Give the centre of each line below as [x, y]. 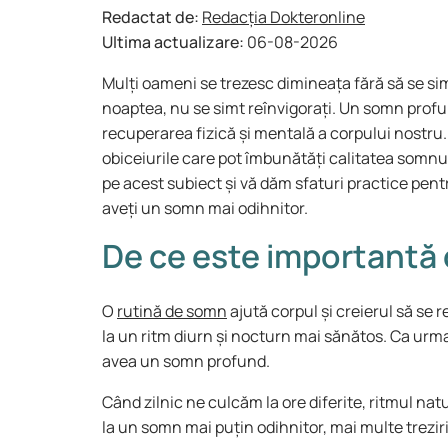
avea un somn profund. [187, 361]
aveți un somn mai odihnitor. [205, 208]
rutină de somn [172, 311]
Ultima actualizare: [174, 42]
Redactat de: [152, 17]
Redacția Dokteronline [283, 17]
